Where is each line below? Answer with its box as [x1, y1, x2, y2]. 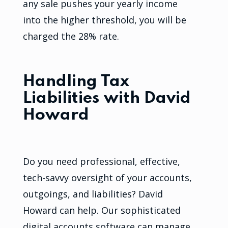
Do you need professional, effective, [22, 155, 180, 167]
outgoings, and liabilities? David [22, 187, 163, 200]
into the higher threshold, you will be [22, 14, 186, 26]
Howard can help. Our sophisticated [22, 204, 181, 216]
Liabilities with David [22, 90, 191, 107]
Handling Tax [22, 73, 129, 91]
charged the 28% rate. [22, 30, 119, 43]
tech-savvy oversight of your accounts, [22, 171, 192, 184]
